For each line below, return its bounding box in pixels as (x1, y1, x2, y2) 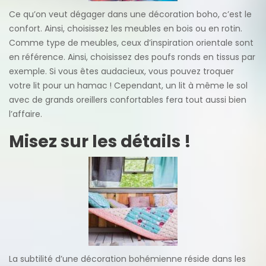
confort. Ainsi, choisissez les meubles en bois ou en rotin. (9, 22, 242, 34)
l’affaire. (9, 107, 42, 120)
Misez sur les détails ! (9, 129, 191, 153)
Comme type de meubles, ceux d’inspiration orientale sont (9, 36, 254, 49)
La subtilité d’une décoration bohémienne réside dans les (9, 252, 246, 265)
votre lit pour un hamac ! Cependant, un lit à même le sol (9, 79, 248, 91)
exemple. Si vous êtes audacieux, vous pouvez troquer (9, 65, 234, 77)
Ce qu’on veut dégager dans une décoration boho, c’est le (9, 8, 252, 20)
